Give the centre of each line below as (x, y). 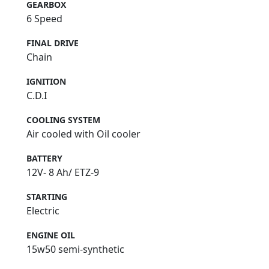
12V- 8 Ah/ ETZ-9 (63, 173)
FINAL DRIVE (53, 43)
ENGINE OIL (51, 235)
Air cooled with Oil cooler (83, 134)
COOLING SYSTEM (63, 120)
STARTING (47, 197)
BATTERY (44, 159)
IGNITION (46, 82)
